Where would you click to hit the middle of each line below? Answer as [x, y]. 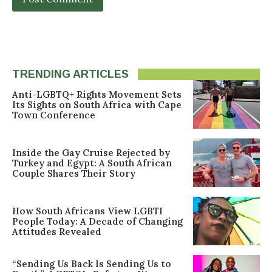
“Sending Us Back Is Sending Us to [92, 264]
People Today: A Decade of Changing [97, 221]
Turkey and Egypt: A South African [92, 163]
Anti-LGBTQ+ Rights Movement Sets [97, 94]
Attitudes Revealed [57, 231]
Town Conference [54, 115]
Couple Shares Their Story [74, 173]
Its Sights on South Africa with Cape [97, 104]
